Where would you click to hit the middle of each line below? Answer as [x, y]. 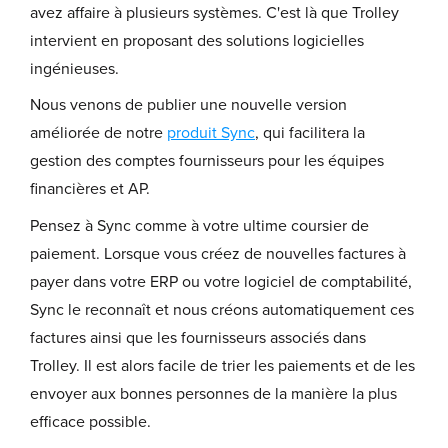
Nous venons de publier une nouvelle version [188, 105]
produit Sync [211, 133]
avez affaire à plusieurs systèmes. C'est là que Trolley [214, 12]
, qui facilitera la [310, 133]
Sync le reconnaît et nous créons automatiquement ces [222, 309]
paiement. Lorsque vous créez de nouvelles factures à [218, 253]
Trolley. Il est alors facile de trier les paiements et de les [222, 365]
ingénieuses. [76, 68]
